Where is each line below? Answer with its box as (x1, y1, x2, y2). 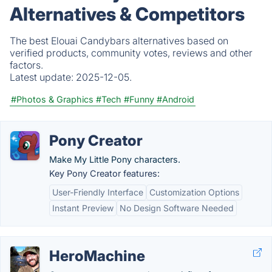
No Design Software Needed (120, 203, 234, 213)
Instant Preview (52, 203, 114, 213)
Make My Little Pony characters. (49, 154, 180, 165)
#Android (157, 94, 194, 104)
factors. (10, 59, 43, 71)
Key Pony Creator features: (49, 168, 160, 178)
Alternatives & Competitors (10, 3, 245, 25)
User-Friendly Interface (52, 187, 143, 197)
